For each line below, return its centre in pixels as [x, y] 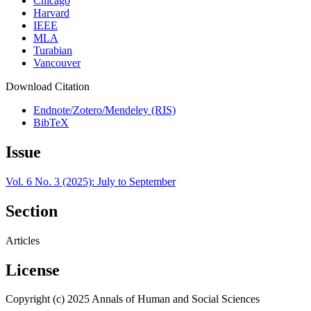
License [33, 270]
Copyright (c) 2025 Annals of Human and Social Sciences [133, 299]
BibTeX [51, 123]
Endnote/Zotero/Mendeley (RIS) [104, 110]
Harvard [51, 13]
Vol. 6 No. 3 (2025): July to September [91, 181]
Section [32, 211]
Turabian [53, 51]
